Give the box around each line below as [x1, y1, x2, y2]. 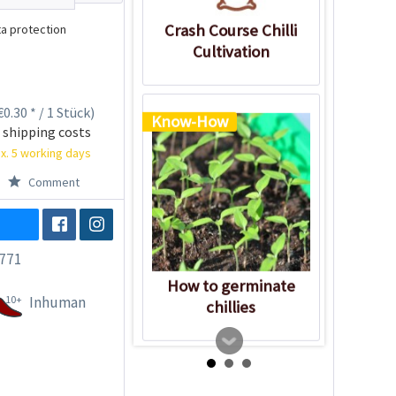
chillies [206, 297, 256, 317]
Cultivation [192, 41, 270, 62]
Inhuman [28, 292, 86, 312]
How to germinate [166, 276, 295, 296]
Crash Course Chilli [164, 19, 298, 41]
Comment [25, 173, 80, 190]
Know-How [150, 111, 228, 132]
